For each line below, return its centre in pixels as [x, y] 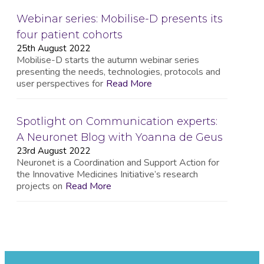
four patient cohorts [70, 34]
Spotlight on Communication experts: [117, 121]
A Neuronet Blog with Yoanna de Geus [120, 137]
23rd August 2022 [53, 151]
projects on [39, 186]
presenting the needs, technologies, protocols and [118, 72]
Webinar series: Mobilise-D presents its [120, 19]
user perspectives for [60, 83]
